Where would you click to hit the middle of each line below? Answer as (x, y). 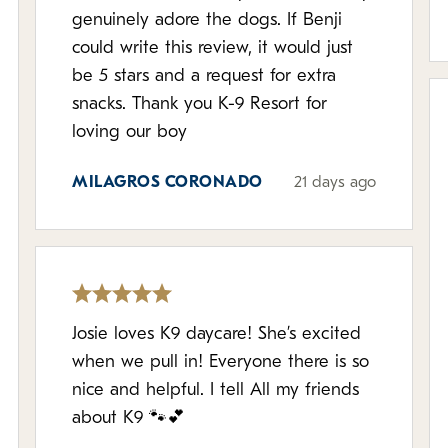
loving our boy (130, 132)
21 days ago (334, 183)
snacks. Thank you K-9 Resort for (200, 104)
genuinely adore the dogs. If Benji (207, 20)
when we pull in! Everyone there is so (221, 362)
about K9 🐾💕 (129, 418)
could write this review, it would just (213, 48)
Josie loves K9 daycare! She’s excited (217, 334)
